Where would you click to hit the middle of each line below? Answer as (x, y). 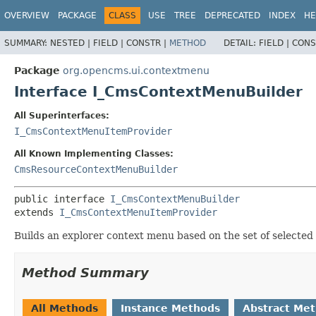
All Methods (65, 308)
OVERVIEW (27, 16)
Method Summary (85, 272)
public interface (62, 199)
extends (37, 212)
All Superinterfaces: (62, 115)
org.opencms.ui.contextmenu (136, 70)
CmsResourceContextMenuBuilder (96, 169)
